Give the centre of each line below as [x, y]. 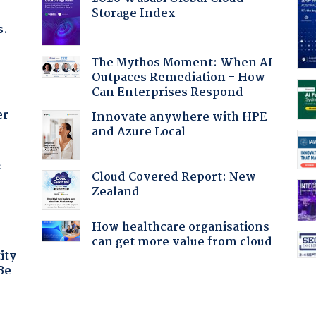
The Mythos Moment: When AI [182, 63]
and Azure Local [138, 132]
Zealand [115, 192]
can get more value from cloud [182, 242]
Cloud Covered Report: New [174, 177]
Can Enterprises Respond [167, 92]
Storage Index [133, 13]
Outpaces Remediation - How [178, 78]
